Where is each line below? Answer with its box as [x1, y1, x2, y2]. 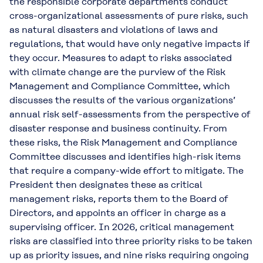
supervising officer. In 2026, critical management [9, 221, 234, 232]
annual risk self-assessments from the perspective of [9, 108, 251, 120]
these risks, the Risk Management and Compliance [9, 136, 237, 148]
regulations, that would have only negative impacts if [9, 38, 250, 49]
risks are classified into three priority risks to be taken [9, 235, 252, 247]
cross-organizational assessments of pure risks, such [9, 9, 248, 21]
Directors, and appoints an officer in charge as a [9, 207, 226, 218]
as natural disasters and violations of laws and [9, 23, 218, 35]
